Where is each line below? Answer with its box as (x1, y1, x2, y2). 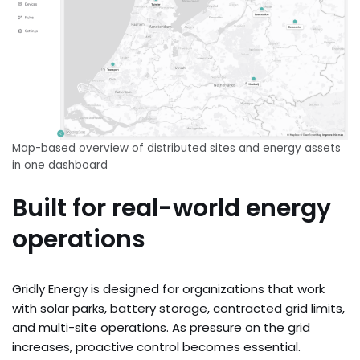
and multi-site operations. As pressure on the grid (12, 318, 310, 336)
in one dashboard (12, 157, 108, 173)
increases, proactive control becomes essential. (12, 337, 301, 355)
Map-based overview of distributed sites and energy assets (12, 140, 341, 156)
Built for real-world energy (12, 190, 331, 225)
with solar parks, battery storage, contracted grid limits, (12, 299, 345, 317)
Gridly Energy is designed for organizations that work (12, 280, 325, 297)
